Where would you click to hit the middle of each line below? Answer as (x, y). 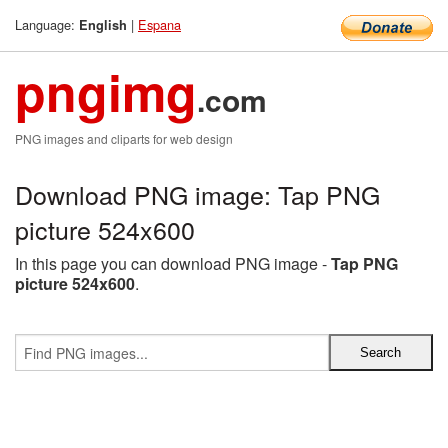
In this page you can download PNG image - (173, 263)
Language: (47, 24)
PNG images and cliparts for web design (124, 138)
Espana (159, 24)
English (103, 25)
